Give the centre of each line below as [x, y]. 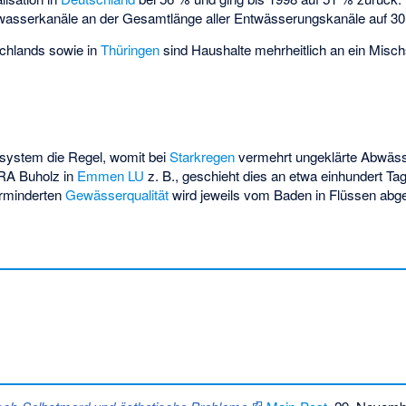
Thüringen [130, 49]
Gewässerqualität [117, 194]
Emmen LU [111, 175]
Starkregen [203, 156]
